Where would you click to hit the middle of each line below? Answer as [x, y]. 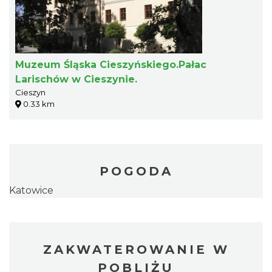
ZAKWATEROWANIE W [136, 250]
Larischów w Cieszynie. [76, 80]
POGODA [136, 172]
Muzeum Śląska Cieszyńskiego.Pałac [111, 65]
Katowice [31, 191]
